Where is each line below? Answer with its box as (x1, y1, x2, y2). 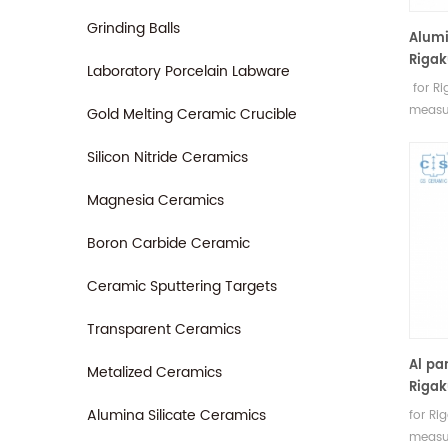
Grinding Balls (87, 17, 180, 40)
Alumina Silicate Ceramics (87, 404, 266, 427)
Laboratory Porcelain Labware (87, 60, 290, 83)
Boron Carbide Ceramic (87, 232, 250, 255)
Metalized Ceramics (87, 361, 222, 384)
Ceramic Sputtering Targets (87, 275, 277, 298)
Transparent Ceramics (87, 318, 241, 341)
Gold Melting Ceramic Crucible (87, 103, 297, 126)
